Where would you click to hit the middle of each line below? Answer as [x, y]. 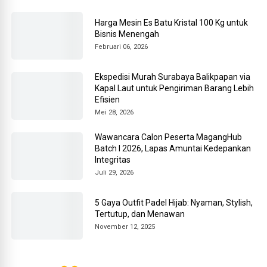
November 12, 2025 [125, 227]
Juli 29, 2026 [114, 173]
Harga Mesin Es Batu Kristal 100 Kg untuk [172, 23]
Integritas [113, 160]
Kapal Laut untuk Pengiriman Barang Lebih [175, 89]
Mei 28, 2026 [114, 113]
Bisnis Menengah [127, 34]
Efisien [108, 100]
